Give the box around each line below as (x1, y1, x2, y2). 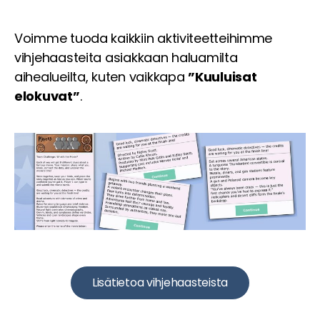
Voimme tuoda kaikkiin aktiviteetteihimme (14, 29, 273, 48)
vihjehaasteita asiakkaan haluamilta (14, 49, 238, 67)
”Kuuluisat (188, 68, 257, 86)
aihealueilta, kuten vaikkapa (14, 68, 189, 86)
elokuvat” (14, 87, 80, 106)
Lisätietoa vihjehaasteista (92, 274, 228, 291)
